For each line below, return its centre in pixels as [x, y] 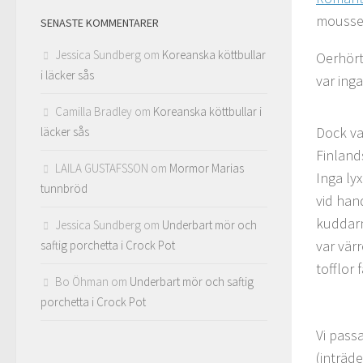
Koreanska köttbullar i [207, 111]
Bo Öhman [82, 281]
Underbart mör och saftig [192, 281]
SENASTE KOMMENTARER [100, 22]
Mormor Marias [207, 168]
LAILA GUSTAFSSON [102, 168]
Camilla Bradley [94, 111]
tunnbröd [64, 188]
